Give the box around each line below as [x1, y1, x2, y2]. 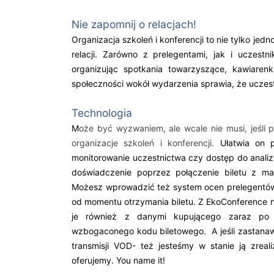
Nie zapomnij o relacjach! [72, 18, 196, 31]
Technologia [72, 106, 132, 119]
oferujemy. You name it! [72, 255, 168, 265]
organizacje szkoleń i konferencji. [72, 138, 220, 148]
